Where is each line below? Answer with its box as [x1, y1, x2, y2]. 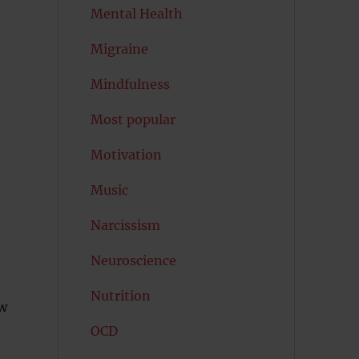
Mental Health [90, 6, 183, 22]
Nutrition [90, 288, 151, 304]
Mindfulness [90, 76, 170, 92]
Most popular [90, 111, 175, 127]
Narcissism [90, 217, 160, 233]
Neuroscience [90, 252, 176, 268]
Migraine [90, 41, 148, 57]
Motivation [90, 147, 162, 163]
